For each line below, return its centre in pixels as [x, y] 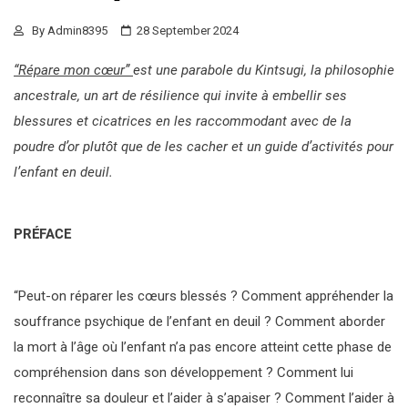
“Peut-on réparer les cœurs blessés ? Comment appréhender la [204, 296]
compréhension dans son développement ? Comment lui [184, 372]
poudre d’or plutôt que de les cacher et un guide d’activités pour [204, 146]
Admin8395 [77, 30]
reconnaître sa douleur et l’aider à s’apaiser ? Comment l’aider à [204, 398]
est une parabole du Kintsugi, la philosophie [264, 70]
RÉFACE [47, 234]
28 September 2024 [188, 30]
